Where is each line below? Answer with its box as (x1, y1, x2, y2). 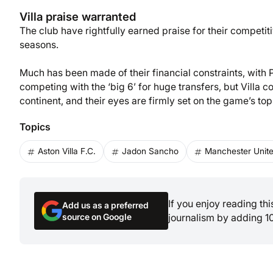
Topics (19, 121, 51, 133)
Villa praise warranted (19, 10, 136, 24)
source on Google (62, 211, 132, 222)
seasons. (19, 39, 58, 51)
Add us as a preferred (62, 199, 149, 210)
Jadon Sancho (122, 146, 179, 157)
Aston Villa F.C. (38, 146, 96, 157)
